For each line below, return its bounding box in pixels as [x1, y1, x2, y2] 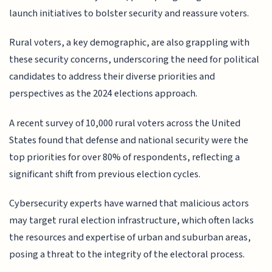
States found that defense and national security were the [9, 132, 249, 148]
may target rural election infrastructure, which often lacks [9, 212, 254, 228]
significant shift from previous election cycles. [9, 166, 201, 182]
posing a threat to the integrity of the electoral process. [9, 246, 245, 262]
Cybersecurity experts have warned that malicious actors [9, 195, 250, 211]
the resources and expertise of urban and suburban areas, [9, 229, 251, 245]
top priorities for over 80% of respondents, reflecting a [9, 149, 240, 165]
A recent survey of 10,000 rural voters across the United [9, 115, 241, 131]
